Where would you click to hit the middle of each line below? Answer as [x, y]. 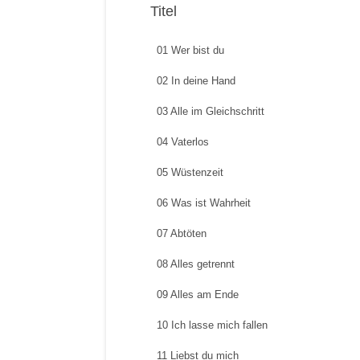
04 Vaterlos [183, 142]
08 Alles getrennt [196, 264]
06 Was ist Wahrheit [204, 203]
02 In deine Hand [196, 81]
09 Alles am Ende [198, 295]
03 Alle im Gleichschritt [211, 111]
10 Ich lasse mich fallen [212, 325]
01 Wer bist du [190, 50]
